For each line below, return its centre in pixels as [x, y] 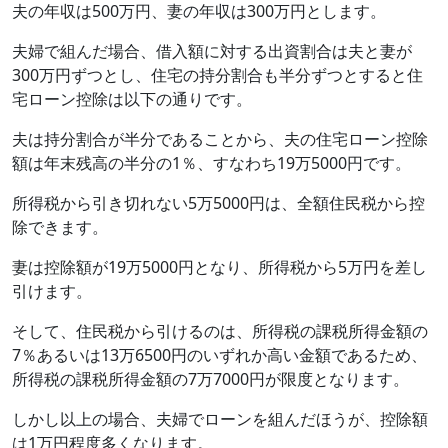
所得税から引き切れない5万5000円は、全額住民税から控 [218, 202]
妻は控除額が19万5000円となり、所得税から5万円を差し [219, 266]
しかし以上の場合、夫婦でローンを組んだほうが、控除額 [220, 418]
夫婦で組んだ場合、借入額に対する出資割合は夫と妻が [212, 50]
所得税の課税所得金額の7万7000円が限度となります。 [210, 378]
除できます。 [60, 226]
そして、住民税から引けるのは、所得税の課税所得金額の [220, 330]
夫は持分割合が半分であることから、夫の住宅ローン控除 [220, 138]
